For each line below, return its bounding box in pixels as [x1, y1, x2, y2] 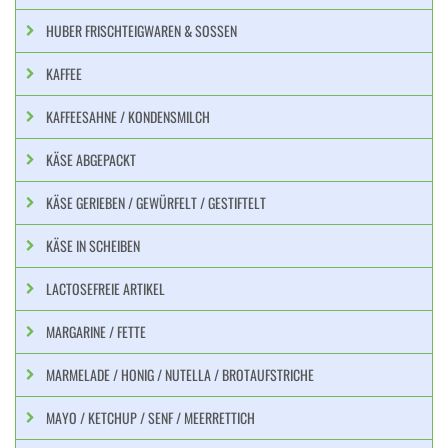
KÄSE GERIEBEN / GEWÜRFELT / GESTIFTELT [46, 192, 266, 213]
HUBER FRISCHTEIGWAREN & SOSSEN [46, 20, 230, 41]
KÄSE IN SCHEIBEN [46, 235, 140, 256]
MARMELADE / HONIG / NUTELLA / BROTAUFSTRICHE [46, 364, 314, 385]
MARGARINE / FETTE [46, 321, 146, 342]
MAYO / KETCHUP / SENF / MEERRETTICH [46, 407, 255, 428]
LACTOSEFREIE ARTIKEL [46, 278, 165, 299]
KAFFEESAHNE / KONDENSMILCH [46, 106, 210, 127]
